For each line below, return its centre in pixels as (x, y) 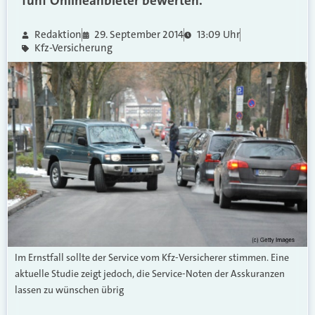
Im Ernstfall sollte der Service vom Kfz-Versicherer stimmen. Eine (152, 257)
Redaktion (58, 34)
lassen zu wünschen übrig (69, 289)
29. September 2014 (139, 34)
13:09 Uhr (218, 34)
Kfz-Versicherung (73, 48)
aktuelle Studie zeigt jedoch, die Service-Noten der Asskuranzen (150, 273)
